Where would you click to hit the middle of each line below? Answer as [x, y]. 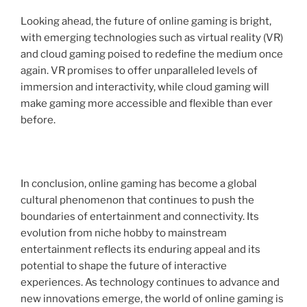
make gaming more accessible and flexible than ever [147, 103]
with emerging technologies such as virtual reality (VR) [152, 37]
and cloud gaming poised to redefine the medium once [152, 54]
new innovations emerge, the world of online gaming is [152, 298]
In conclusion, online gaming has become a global [139, 183]
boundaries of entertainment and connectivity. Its [140, 216]
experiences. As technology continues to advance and [150, 282]
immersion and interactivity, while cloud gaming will [145, 87]
